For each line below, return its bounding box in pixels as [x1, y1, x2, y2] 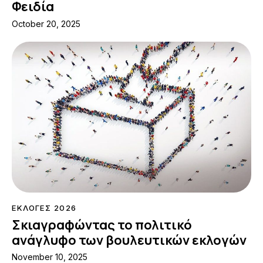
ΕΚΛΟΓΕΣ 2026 [12, 203, 76, 213]
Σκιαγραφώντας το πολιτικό [12, 215, 192, 234]
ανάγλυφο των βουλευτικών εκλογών [12, 231, 247, 249]
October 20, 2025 [12, 18, 80, 29]
